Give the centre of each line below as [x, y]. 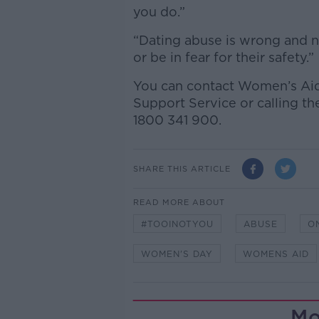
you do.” [159, 12]
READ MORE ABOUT [179, 202]
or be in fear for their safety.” [223, 57]
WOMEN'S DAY [177, 254]
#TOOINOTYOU [177, 224]
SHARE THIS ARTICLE [182, 168]
